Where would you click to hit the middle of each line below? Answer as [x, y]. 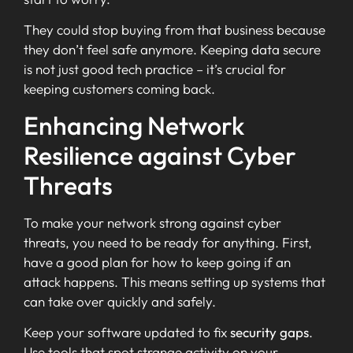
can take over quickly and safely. [120, 301]
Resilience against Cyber [160, 155]
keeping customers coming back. [119, 89]
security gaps [269, 332]
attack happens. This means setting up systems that [175, 281]
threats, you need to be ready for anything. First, [168, 242]
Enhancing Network [134, 125]
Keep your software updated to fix [127, 332]
